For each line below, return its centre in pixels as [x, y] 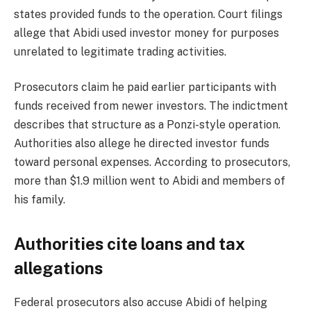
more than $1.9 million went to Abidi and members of [150, 181]
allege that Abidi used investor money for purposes [146, 33]
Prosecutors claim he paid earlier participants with [145, 87]
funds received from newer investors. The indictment [151, 106]
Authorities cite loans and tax [129, 243]
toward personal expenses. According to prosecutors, [152, 162]
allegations [58, 268]
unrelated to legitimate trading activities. [121, 51]
